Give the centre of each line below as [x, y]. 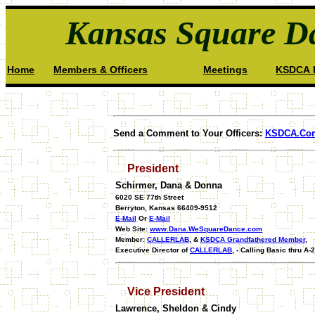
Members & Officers [101, 70]
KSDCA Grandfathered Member [253, 239]
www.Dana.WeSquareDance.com [206, 229]
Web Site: [133, 229]
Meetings [225, 70]
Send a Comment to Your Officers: [189, 133]
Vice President [166, 291]
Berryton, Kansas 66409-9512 [166, 208]
